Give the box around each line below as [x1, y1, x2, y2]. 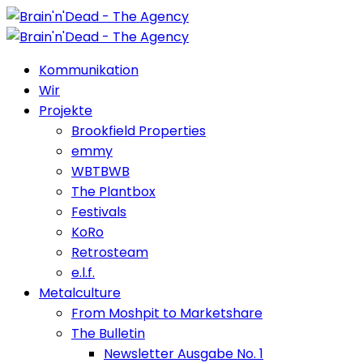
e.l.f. [71, 263, 95, 282]
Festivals [71, 203, 126, 221]
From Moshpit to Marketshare [71, 304, 263, 322]
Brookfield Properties [71, 122, 206, 140]
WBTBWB [71, 162, 130, 181]
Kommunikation [39, 61, 139, 79]
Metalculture [39, 284, 121, 302]
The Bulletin [71, 324, 145, 343]
